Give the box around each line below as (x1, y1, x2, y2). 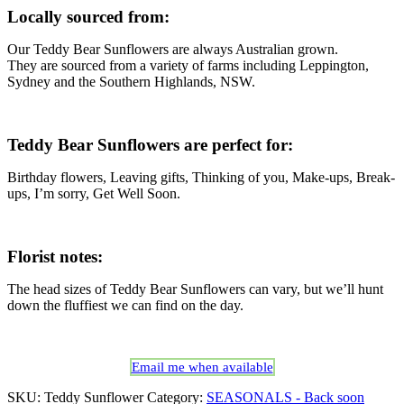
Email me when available (131, 360, 273, 375)
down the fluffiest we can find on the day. (7, 298, 243, 314)
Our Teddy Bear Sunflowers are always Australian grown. (7, 41, 338, 58)
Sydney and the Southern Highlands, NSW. (7, 74, 255, 90)
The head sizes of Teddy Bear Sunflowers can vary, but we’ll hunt (7, 281, 383, 298)
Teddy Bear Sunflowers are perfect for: (7, 135, 293, 155)
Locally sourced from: (7, 7, 170, 27)
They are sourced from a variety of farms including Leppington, (7, 58, 369, 74)
